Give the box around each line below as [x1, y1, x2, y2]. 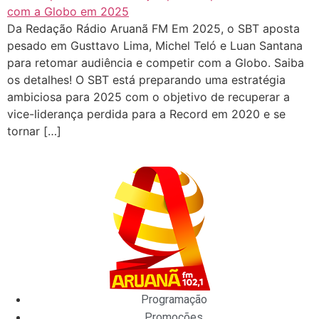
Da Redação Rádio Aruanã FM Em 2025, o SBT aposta [7, 21, 300, 36]
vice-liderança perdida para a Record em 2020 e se [7, 107, 286, 121]
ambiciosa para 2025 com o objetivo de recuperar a [7, 90, 290, 104]
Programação [140, 293, 207, 307]
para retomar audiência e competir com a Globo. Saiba [7, 56, 304, 70]
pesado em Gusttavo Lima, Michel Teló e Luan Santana [7, 38, 303, 53]
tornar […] [7, 124, 61, 138]
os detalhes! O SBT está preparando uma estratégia [7, 73, 286, 87]
